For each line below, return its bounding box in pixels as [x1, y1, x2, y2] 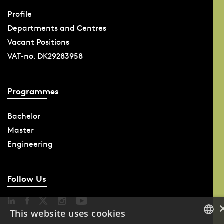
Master [7, 125, 34, 135]
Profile [7, 9, 32, 19]
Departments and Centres [7, 23, 106, 33]
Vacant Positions [7, 37, 69, 47]
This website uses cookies [10, 207, 125, 219]
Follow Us [7, 173, 46, 184]
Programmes [7, 85, 59, 96]
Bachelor [7, 111, 40, 121]
